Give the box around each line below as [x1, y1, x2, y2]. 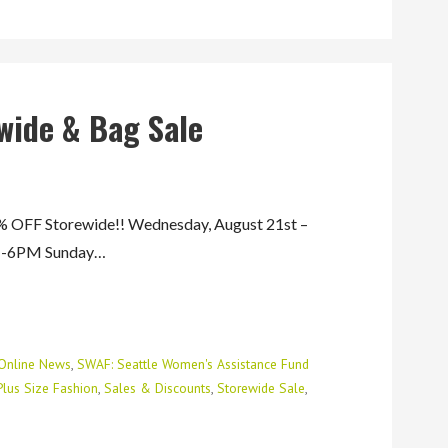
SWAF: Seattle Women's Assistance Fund [77, 355, 310, 374]
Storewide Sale [217, 379, 306, 398]
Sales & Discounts [104, 379, 212, 398]
